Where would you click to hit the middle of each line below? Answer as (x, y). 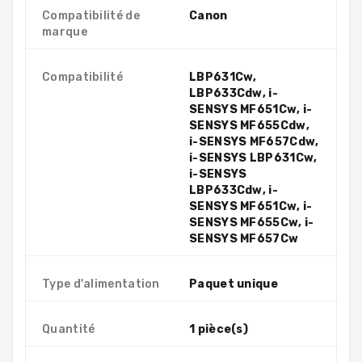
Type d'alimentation (101, 284)
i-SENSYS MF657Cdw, (254, 141)
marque (65, 32)
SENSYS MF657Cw (244, 238)
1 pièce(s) (219, 329)
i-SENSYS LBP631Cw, (253, 158)
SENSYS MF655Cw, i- (252, 222)
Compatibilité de (91, 15)
